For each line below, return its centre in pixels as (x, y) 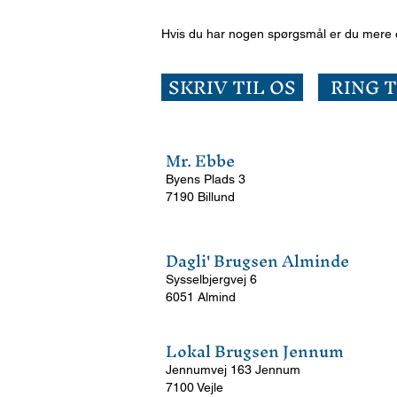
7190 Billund (200, 197)
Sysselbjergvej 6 (211, 279)
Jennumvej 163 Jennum (233, 370)
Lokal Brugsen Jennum (255, 351)
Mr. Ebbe (200, 161)
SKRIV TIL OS (232, 87)
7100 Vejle (195, 387)
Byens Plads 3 (206, 179)
